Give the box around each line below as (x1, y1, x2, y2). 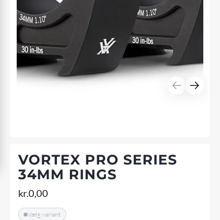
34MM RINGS (18, 166, 117, 183)
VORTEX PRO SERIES (18, 151, 178, 168)
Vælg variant (27, 210, 61, 219)
